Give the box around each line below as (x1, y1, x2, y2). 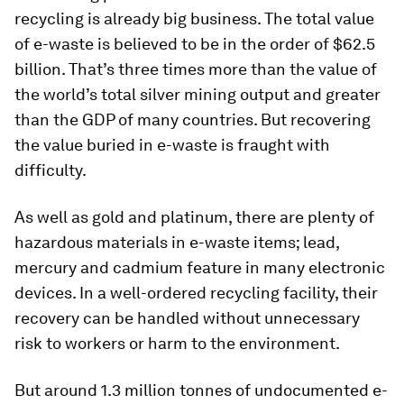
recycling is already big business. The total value (14, 8, 374, 28)
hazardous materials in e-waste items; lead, (14, 232, 339, 252)
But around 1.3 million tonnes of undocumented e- (14, 380, 388, 399)
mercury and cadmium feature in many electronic (14, 257, 385, 277)
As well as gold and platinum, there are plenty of (14, 207, 374, 226)
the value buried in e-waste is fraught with (14, 134, 330, 154)
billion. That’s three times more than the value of (14, 59, 377, 78)
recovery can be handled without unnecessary (14, 308, 360, 327)
